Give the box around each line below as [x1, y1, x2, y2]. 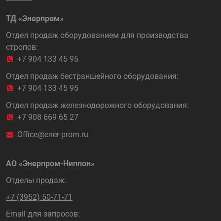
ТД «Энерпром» [6, 14, 64, 23]
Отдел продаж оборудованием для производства [6, 31, 188, 40]
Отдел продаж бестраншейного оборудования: [6, 72, 179, 81]
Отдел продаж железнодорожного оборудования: [6, 101, 189, 110]
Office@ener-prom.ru [17, 130, 88, 139]
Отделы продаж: [6, 176, 66, 185]
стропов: [6, 42, 38, 52]
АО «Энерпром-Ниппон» [6, 159, 95, 168]
